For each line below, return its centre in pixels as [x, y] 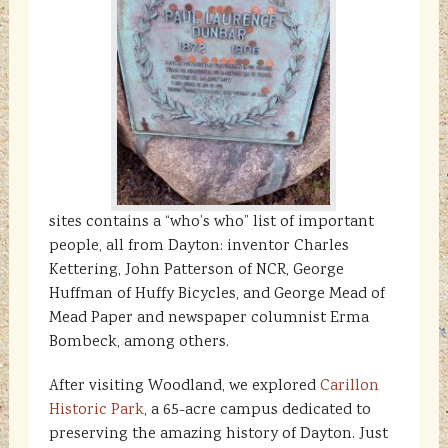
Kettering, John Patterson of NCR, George [196, 270]
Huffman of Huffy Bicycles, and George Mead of [216, 294]
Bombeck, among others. [138, 342]
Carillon [349, 386]
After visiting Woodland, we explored [184, 386]
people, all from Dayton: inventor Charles [198, 246]
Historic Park [96, 410]
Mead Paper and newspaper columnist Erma [208, 318]
